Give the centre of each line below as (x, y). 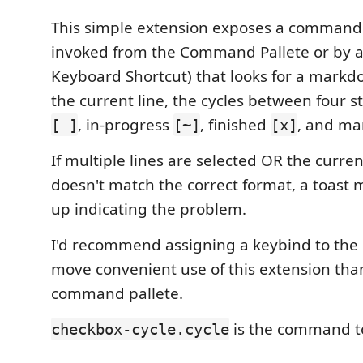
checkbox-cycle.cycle (140, 329)
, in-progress (126, 125)
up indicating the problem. (149, 209)
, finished (235, 125)
